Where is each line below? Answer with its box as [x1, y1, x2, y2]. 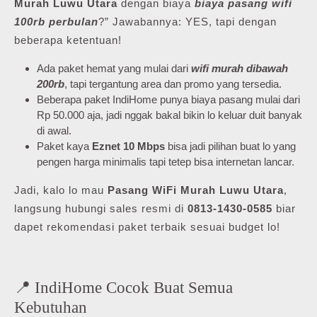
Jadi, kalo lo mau [14, 183, 108, 196]
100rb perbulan [14, 15, 98, 28]
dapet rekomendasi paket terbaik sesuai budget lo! [14, 220, 280, 233]
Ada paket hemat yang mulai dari [37, 62, 191, 74]
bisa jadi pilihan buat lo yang [165, 139, 296, 152]
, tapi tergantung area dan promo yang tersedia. [64, 77, 282, 90]
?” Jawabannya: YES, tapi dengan [98, 15, 277, 28]
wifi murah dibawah [191, 62, 288, 74]
